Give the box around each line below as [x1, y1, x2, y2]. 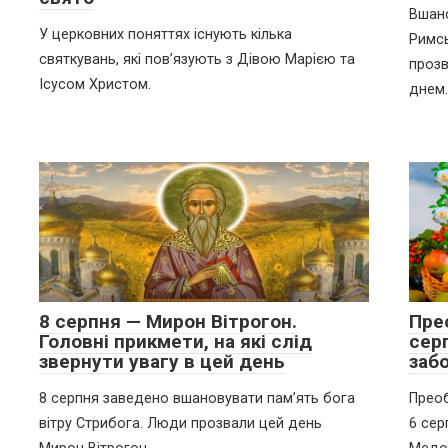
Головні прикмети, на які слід [39, 329, 312, 353]
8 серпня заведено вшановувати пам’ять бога [39, 389, 355, 407]
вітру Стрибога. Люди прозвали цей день [39, 414, 322, 432]
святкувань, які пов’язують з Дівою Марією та [39, 50, 355, 68]
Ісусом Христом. [39, 75, 151, 93]
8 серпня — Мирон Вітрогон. [39, 309, 297, 333]
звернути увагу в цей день [39, 349, 285, 373]
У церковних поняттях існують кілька [39, 25, 292, 43]
